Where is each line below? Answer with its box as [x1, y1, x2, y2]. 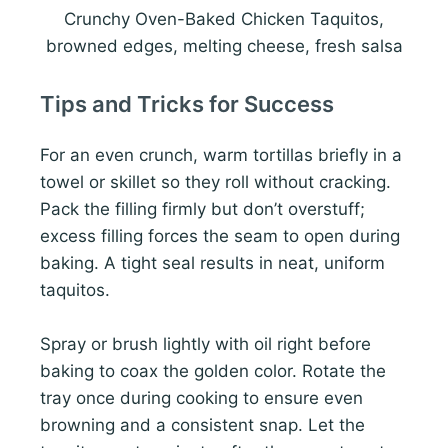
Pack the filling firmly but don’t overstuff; [40, 199, 365, 220]
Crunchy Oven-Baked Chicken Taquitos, [64, 9, 384, 30]
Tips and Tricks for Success [40, 91, 334, 118]
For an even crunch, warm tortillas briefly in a [40, 145, 402, 166]
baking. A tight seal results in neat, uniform [40, 253, 385, 274]
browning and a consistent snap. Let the [40, 415, 365, 436]
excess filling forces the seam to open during [40, 226, 400, 247]
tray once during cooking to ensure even [40, 388, 363, 409]
